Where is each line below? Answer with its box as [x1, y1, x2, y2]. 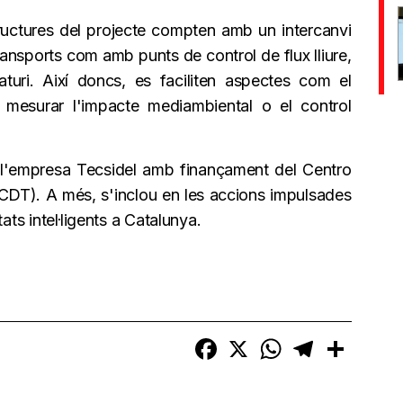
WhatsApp [284, 334, 346, 350]
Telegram [317, 334, 374, 350]
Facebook [219, 334, 282, 350]
